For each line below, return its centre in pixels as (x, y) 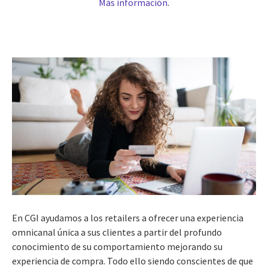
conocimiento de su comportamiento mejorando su (117, 246)
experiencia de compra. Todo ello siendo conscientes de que (133, 261)
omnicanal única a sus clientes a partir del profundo (117, 232)
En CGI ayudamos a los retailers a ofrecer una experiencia (128, 217)
